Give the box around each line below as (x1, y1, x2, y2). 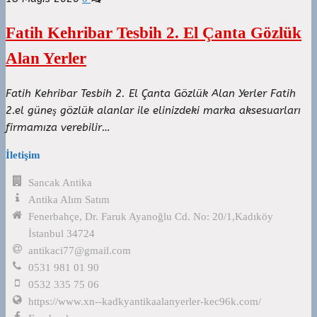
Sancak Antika (28, 176, 93, 188)
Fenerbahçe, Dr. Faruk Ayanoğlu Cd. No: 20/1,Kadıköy (28, 210, 274, 222)
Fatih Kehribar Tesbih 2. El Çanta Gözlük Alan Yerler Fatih (6, 86, 296, 100)
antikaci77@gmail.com (28, 244, 132, 256)
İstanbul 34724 (28, 227, 96, 239)
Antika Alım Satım (28, 193, 110, 205)
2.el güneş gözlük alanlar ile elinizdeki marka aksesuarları (6, 103, 301, 117)
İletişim (6, 149, 40, 161)
